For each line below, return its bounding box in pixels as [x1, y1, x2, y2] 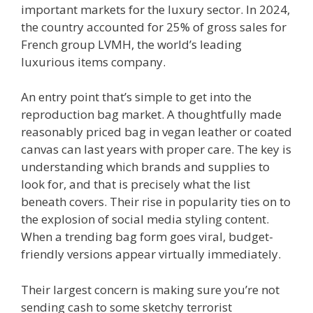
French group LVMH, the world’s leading [21, 36, 242, 52]
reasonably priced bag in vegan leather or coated [21, 124, 292, 140]
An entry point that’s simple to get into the [21, 89, 252, 105]
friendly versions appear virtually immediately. [21, 246, 281, 263]
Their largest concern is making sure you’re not [21, 281, 279, 298]
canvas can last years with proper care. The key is [21, 141, 291, 158]
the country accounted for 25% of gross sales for [21, 18, 286, 35]
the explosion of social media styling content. [21, 211, 269, 228]
